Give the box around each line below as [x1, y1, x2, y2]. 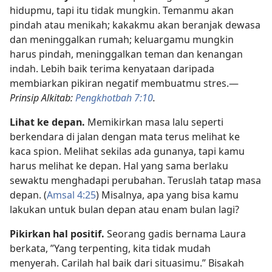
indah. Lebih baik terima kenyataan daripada [10, 61, 214, 75]
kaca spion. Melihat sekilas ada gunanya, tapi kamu [10, 144, 245, 158]
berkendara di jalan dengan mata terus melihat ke [10, 129, 240, 143]
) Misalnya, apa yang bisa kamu [96, 188, 239, 202]
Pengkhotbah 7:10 [75, 90, 153, 104]
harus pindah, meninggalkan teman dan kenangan [10, 47, 243, 61]
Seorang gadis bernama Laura [107, 226, 246, 240]
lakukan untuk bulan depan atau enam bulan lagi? [10, 202, 239, 216]
